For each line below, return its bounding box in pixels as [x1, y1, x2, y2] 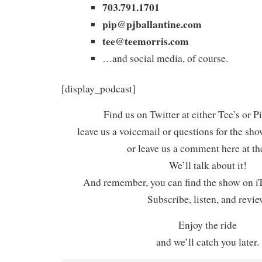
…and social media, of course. [102, 51, 228, 65]
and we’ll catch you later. [156, 235, 260, 249]
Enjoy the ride [178, 218, 237, 232]
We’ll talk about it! [168, 158, 247, 173]
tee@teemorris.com [102, 33, 189, 49]
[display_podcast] [61, 82, 136, 96]
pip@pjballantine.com [102, 16, 202, 32]
